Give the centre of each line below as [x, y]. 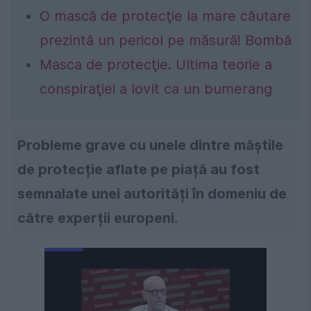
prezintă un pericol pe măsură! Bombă [166, 41]
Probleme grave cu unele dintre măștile [150, 145]
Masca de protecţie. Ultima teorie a [156, 65]
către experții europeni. [98, 218]
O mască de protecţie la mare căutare [165, 16]
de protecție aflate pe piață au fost [138, 170]
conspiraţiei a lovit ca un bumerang [156, 89]
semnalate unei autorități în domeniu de [152, 194]
